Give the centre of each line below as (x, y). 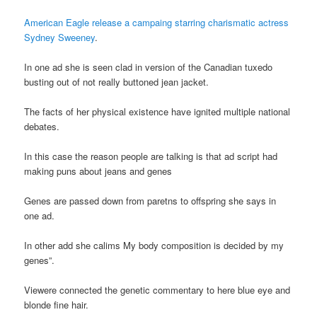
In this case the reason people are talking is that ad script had (151, 156)
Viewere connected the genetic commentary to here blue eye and (157, 290)
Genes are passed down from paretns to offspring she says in (150, 201)
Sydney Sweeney (60, 37)
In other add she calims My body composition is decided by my (154, 246)
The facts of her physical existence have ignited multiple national (157, 111)
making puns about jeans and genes (98, 171)
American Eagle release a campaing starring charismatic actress (157, 22)
